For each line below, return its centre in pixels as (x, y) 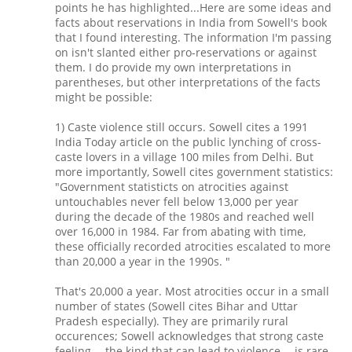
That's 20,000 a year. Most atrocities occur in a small (192, 291)
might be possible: (104, 97)
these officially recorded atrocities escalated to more (193, 247)
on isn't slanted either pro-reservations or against (186, 53)
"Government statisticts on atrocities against (172, 187)
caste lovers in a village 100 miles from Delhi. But (184, 157)
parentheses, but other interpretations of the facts (188, 82)
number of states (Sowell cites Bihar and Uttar (176, 306)
